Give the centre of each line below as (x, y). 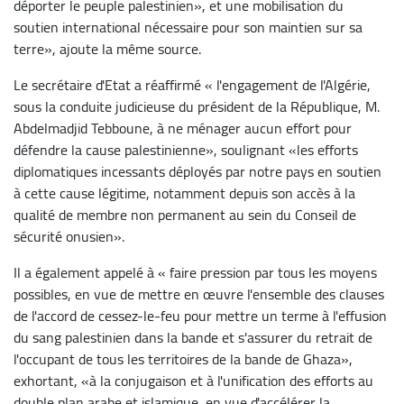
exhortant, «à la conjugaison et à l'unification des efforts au (193, 380)
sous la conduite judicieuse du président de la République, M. (197, 106)
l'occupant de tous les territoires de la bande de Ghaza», (183, 358)
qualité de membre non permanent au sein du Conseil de (185, 214)
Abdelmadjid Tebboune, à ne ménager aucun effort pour (183, 128)
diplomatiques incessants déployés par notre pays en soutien (197, 171)
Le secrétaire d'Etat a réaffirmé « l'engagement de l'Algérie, (192, 84)
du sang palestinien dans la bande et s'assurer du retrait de (193, 337)
